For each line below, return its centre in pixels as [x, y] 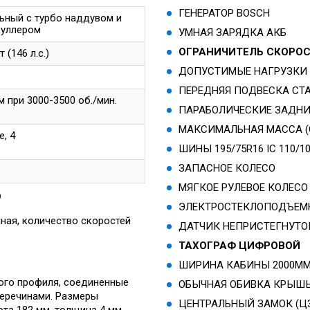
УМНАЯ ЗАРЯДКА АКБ [233, 32]
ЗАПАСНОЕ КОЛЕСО [227, 168]
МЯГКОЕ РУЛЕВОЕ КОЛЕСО [244, 187]
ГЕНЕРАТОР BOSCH [225, 13]
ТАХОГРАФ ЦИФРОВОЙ [240, 245]
